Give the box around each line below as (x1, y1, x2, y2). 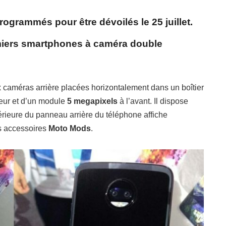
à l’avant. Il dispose (118, 97, 188, 106)
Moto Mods (48, 124, 91, 133)
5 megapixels (65, 97, 118, 106)
